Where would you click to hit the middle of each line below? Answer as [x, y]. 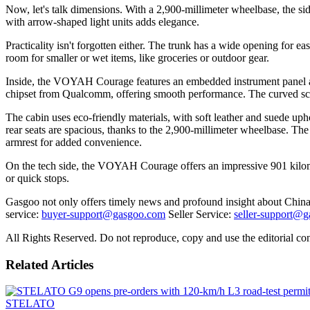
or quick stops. [37, 178]
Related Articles [49, 264]
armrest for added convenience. [74, 142]
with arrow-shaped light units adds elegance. [102, 21]
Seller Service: [200, 214]
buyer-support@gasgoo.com [103, 214]
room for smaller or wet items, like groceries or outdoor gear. [137, 57]
